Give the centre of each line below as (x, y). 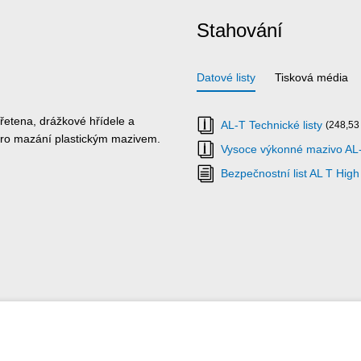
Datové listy (226, 77)
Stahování (240, 30)
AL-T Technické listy (272, 124)
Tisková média (311, 77)
